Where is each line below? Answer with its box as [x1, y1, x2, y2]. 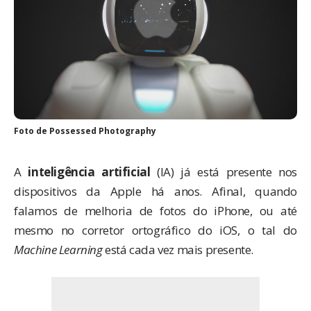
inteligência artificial [28, 164, 151, 180]
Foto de [14, 125, 49, 137]
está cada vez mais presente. [102, 242, 254, 258]
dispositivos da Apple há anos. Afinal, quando [14, 183, 297, 200]
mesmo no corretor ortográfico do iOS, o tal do [14, 222, 297, 239]
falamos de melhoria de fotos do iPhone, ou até [14, 203, 297, 219]
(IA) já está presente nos [150, 164, 297, 180]
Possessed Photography [49, 125, 156, 137]
